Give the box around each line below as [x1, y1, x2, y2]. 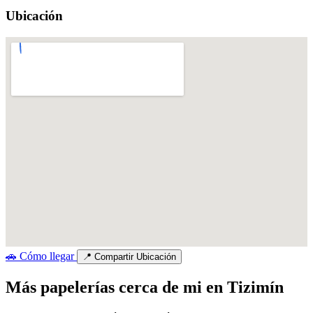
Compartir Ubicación [94, 251, 176, 262]
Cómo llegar [20, 249, 74, 262]
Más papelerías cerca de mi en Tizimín [6, 277, 284, 296]
